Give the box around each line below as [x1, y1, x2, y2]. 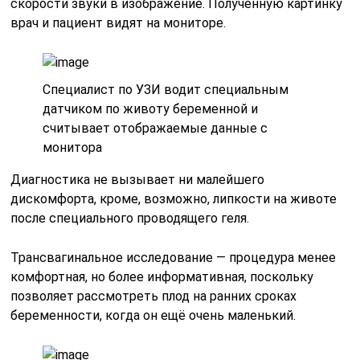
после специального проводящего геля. [10, 210, 250, 226]
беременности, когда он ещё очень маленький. [10, 307, 297, 323]
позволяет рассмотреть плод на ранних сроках [10, 288, 297, 304]
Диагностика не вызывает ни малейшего [10, 171, 265, 187]
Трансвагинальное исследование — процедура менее [10, 249, 337, 265]
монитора [43, 139, 103, 155]
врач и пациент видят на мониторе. [10, 14, 227, 31]
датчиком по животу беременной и [43, 100, 259, 117]
